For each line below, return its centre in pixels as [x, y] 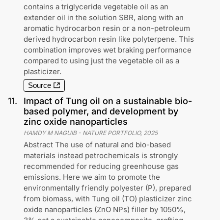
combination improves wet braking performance [108, 50]
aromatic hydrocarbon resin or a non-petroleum [107, 28]
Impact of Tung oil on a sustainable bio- [108, 101]
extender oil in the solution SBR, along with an [104, 17]
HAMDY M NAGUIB [50, 133]
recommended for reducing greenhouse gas [101, 166]
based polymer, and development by [101, 111]
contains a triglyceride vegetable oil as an [96, 6]
